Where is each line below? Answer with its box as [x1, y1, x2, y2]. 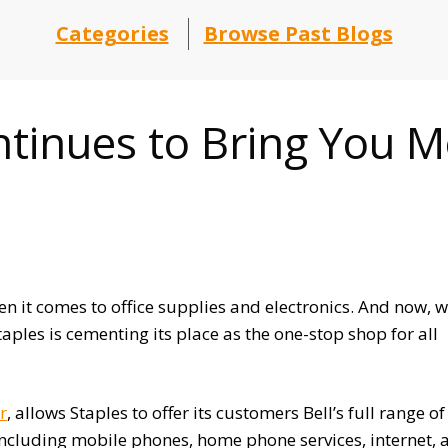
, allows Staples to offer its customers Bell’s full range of [7, 401, 445, 425]
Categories [55, 20, 169, 48]
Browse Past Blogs [203, 20, 393, 48]
